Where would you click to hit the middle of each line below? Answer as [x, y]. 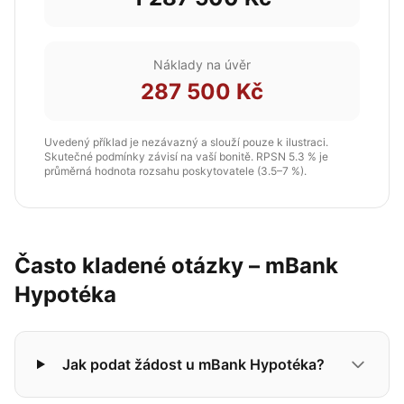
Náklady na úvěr [202, 64]
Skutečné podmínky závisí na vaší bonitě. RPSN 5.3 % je [186, 156]
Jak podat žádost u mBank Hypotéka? [193, 364]
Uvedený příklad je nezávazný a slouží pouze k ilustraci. [186, 142]
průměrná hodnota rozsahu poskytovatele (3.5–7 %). [175, 171]
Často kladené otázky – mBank [176, 266]
